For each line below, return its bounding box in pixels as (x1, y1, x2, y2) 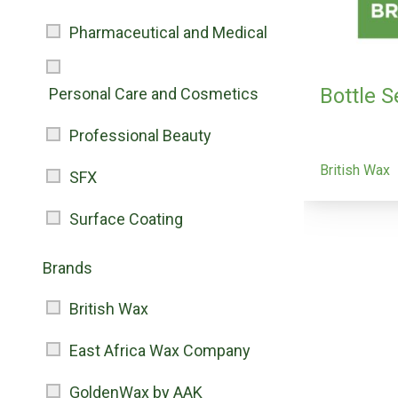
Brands (43, 259, 92, 277)
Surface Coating (69, 210, 183, 228)
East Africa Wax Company (69, 341, 251, 360)
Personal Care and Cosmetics (49, 84, 259, 103)
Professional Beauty (69, 126, 211, 145)
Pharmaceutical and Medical (69, 23, 267, 42)
